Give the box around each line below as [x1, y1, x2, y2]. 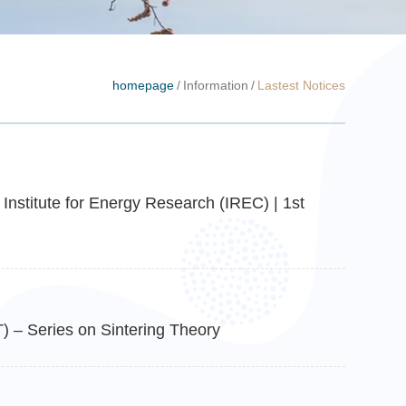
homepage [111, 78, 174, 92]
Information [182, 78, 248, 92]
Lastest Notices [256, 78, 345, 92]
